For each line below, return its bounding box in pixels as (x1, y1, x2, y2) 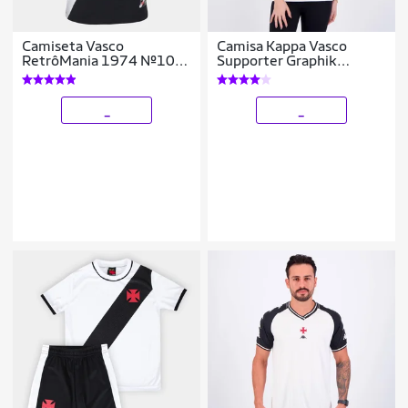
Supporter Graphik (217, 51, 338, 69)
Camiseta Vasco (22, 36, 125, 55)
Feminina (217, 66, 278, 84)
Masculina (22, 66, 87, 84)
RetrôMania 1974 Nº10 (22, 51, 176, 69)
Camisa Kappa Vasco (217, 36, 348, 55)
